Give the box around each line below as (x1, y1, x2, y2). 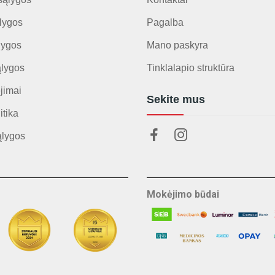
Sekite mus (147, 93, 205, 106)
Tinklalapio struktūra (147, 63, 234, 73)
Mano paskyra (147, 40, 208, 50)
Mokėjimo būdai (147, 188, 219, 201)
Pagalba (147, 17, 184, 28)
